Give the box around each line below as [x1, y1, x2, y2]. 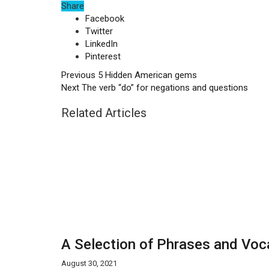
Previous [61, 70, 95, 80]
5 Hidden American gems [95, 70, 197, 80]
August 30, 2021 [61, 259, 117, 268]
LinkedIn [85, 38, 118, 49]
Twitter [85, 26, 113, 37]
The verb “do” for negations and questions [79, 82, 248, 93]
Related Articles [61, 106, 147, 120]
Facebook [85, 13, 124, 24]
